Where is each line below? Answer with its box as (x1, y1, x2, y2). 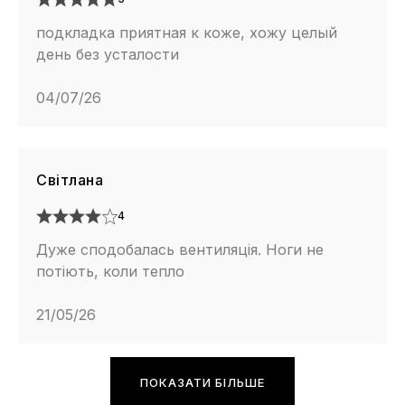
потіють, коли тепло (36, 262, 184, 281)
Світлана (36, 171, 103, 190)
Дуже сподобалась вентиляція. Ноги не (36, 240, 324, 259)
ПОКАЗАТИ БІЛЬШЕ (140, 375, 265, 391)
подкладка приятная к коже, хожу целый (36, 24, 337, 42)
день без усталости (36, 45, 179, 64)
